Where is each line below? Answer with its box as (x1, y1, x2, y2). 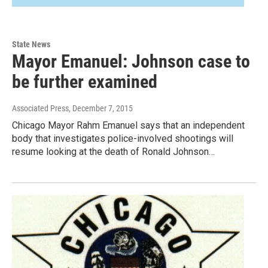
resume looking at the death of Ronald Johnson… (12, 146, 215, 158)
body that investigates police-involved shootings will (12, 133, 233, 145)
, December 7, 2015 (69, 103, 133, 114)
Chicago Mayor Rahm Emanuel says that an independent (12, 120, 245, 132)
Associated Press (12, 103, 69, 114)
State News (12, 39, 50, 50)
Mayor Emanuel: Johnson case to (12, 51, 250, 72)
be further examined (12, 71, 157, 93)
